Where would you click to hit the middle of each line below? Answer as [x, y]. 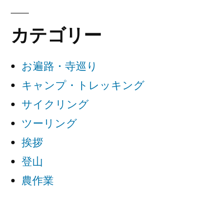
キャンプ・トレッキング [83, 85]
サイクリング [55, 104]
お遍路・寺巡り [60, 66]
